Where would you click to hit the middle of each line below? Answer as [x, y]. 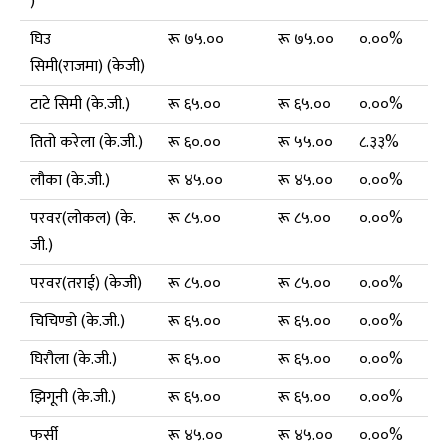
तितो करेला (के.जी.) [86, 142]
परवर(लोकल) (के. [83, 218]
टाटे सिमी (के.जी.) [80, 104]
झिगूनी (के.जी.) [73, 397]
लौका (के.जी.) [70, 180]
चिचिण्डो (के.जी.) [77, 321]
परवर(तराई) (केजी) [86, 283]
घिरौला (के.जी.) [73, 359]
